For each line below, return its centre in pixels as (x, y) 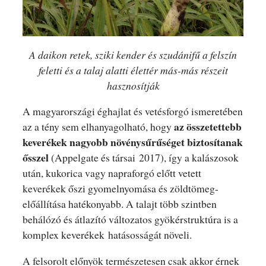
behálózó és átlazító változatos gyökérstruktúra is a (130, 219)
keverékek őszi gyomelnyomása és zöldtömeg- (120, 189)
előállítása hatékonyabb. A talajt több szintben (119, 204)
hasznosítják (133, 85)
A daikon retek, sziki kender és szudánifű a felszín (133, 54)
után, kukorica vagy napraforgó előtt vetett (112, 173)
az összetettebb (208, 127)
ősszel (35, 158)
